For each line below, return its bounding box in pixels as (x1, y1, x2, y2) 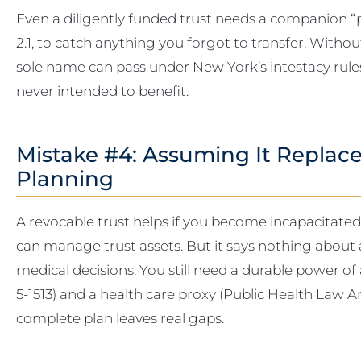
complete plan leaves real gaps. (16, 309, 224, 327)
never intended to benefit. (16, 81, 189, 99)
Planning (16, 165, 114, 191)
